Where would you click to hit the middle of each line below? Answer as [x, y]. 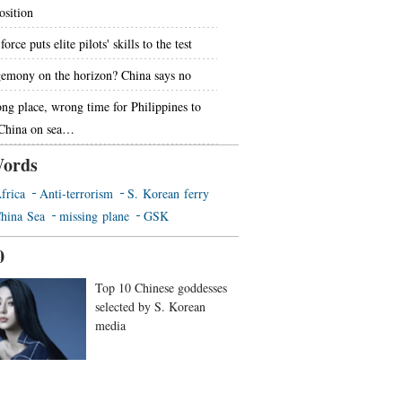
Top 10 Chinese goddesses [161, 288]
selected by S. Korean [150, 306]
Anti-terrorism [76, 193]
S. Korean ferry [168, 193]
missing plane [94, 216]
